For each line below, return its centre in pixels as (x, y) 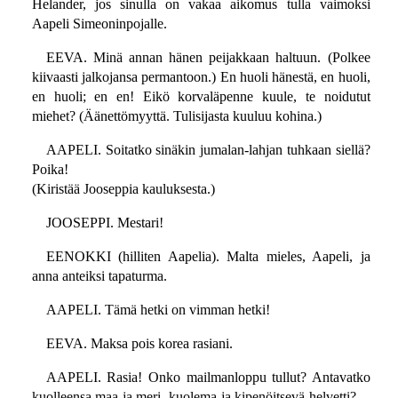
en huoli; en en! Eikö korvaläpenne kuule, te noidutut (201, 97)
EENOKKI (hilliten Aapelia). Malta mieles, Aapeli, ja (208, 257)
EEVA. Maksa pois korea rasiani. (139, 344)
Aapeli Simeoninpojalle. (99, 24)
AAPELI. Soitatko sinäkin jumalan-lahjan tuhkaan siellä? (208, 150)
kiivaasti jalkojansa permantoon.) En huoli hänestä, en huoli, (201, 77)
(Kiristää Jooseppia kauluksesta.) (123, 189)
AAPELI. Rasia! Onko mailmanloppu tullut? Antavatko (208, 378)
